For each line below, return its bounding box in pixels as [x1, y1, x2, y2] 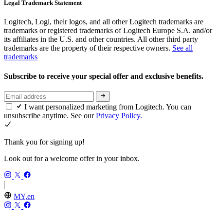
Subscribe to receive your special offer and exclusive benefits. [4, 72, 205, 80]
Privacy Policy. [96, 111, 142, 120]
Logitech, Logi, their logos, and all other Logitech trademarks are [4, 18, 203, 26]
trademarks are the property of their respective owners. [4, 44, 172, 53]
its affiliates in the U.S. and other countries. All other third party [4, 35, 198, 44]
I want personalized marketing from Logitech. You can [24, 103, 191, 111]
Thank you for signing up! [4, 138, 85, 146]
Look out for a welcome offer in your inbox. [4, 154, 140, 163]
